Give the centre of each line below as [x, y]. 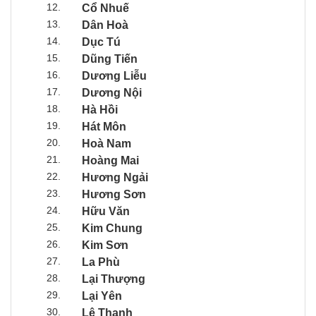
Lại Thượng [114, 279]
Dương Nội [112, 92]
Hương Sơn [114, 194]
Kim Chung [112, 228]
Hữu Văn [106, 211]
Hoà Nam [107, 143]
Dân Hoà [105, 25]
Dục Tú [101, 42]
